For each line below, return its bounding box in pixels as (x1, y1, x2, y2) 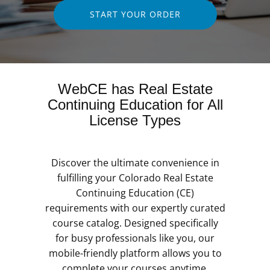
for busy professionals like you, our (55, 231, 215, 245)
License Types (89, 111, 181, 128)
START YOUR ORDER (89, 8, 181, 20)
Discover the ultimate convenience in (51, 155, 219, 169)
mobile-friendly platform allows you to (48, 246, 222, 260)
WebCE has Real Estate (57, 80, 213, 97)
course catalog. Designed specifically (52, 216, 218, 230)
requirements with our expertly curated (45, 201, 225, 215)
